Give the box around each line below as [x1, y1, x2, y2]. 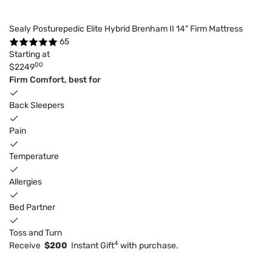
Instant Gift [67, 240, 114, 251]
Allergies [9, 176, 42, 187]
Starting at [9, 49, 50, 59]
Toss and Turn [9, 227, 62, 238]
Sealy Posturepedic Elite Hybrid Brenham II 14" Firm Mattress [9, 23, 243, 34]
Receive [9, 240, 44, 251]
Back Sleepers [9, 100, 64, 110]
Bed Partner [9, 202, 55, 212]
